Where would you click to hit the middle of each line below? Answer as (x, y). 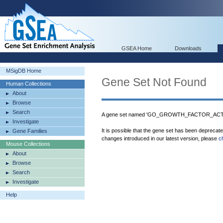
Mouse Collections (28, 144)
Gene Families (30, 131)
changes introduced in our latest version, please (160, 138)
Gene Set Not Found (154, 82)
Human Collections (29, 84)
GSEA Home (137, 48)
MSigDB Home (24, 71)
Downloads (188, 48)
